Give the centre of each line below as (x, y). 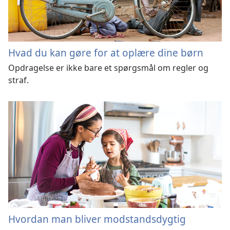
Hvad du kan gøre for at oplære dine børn (106, 53)
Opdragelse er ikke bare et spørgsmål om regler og (108, 68)
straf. (18, 80)
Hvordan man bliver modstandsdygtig (97, 219)
